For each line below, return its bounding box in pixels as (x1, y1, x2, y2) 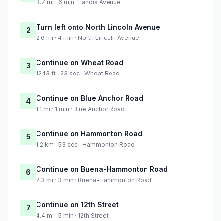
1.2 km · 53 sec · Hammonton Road (36, 141, 135, 148)
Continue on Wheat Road (36, 58, 123, 67)
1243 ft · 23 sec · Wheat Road (36, 70, 120, 77)
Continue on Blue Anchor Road (36, 94, 143, 103)
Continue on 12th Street (36, 200, 119, 209)
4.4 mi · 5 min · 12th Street (36, 212, 109, 220)
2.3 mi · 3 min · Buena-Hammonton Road (36, 176, 151, 184)
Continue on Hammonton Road (36, 129, 142, 138)
